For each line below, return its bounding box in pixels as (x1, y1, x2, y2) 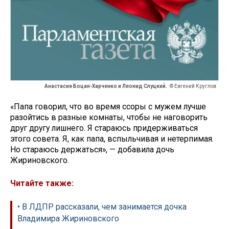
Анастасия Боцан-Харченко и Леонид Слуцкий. (44, 83, 167, 89)
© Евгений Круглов (170, 83, 216, 89)
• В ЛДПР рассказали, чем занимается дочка (17, 201, 187, 212)
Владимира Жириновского (17, 213, 119, 223)
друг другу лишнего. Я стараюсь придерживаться (10, 123, 198, 133)
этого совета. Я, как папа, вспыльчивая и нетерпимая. (10, 134, 214, 144)
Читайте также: (10, 178, 74, 188)
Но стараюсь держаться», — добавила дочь (10, 145, 174, 155)
